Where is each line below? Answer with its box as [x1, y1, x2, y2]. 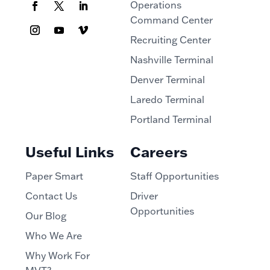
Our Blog [25, 209, 66, 222]
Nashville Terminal [130, 53, 213, 66]
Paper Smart [25, 169, 83, 182]
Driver [130, 189, 158, 202]
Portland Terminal [130, 113, 212, 125]
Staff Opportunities [130, 169, 219, 182]
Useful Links [25, 142, 114, 161]
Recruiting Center [130, 33, 211, 46]
